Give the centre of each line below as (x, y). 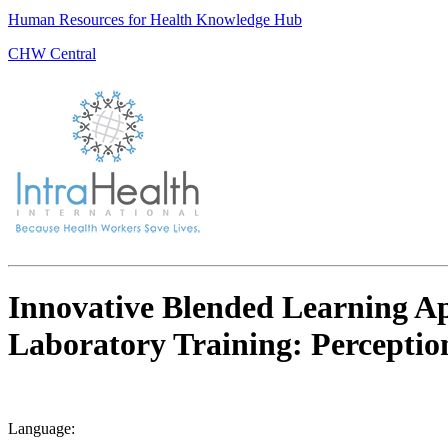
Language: (41, 429)
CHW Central (52, 54)
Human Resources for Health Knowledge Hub (155, 20)
